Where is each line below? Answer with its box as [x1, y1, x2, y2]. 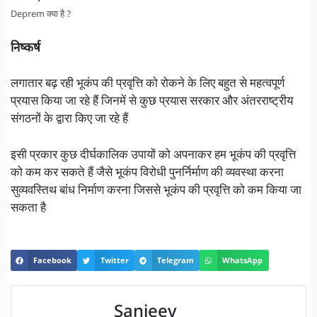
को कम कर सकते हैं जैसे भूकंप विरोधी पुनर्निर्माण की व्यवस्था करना [11, 165, 284, 181]
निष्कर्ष [11, 40, 40, 57]
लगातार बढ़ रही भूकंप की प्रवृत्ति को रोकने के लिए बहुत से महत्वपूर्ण [11, 76, 284, 93]
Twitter [100, 255, 129, 266]
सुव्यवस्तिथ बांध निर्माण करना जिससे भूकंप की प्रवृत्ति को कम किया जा [11, 183, 301, 199]
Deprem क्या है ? [11, 9, 71, 21]
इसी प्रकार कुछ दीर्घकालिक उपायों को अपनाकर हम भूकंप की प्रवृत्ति [11, 147, 296, 163]
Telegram [157, 255, 195, 266]
